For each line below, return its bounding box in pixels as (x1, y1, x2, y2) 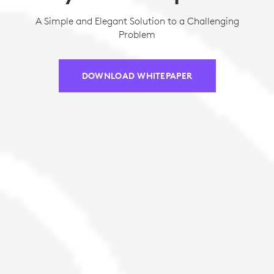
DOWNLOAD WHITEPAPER (81, 70, 193, 81)
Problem (119, 28, 155, 40)
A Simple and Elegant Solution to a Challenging (35, 14, 239, 27)
